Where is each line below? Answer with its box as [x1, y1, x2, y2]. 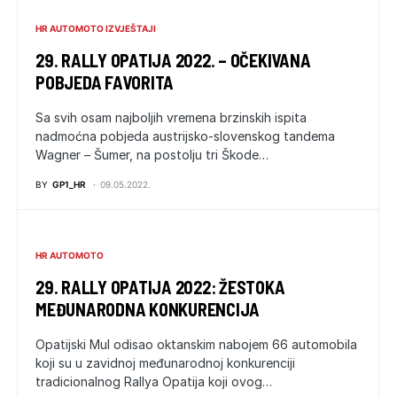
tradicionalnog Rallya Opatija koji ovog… [35, 374, 272, 389]
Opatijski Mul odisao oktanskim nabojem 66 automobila [35, 337, 357, 352]
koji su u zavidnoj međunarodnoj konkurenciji [35, 355, 295, 370]
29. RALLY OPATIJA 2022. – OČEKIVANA [35, 50, 311, 71]
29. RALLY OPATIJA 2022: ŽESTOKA [35, 276, 285, 298]
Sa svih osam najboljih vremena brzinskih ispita [35, 110, 307, 125]
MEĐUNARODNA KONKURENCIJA [35, 299, 260, 320]
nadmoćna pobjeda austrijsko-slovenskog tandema [35, 128, 335, 144]
